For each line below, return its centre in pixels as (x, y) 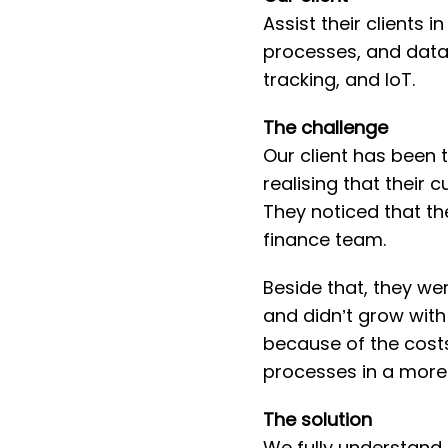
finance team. (324, 239)
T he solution (317, 419)
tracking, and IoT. (338, 79)
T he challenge (325, 127)
